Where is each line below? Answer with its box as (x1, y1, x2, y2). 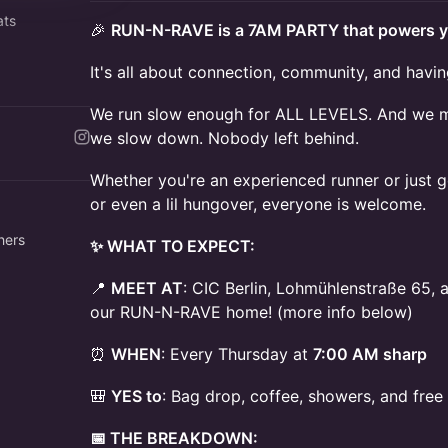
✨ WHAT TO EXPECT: (90, 236, 255, 256)
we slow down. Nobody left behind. (90, 128, 359, 148)
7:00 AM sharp (313, 344, 427, 364)
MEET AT (111, 278, 183, 298)
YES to (111, 386, 162, 406)
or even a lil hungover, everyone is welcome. (90, 194, 426, 214)
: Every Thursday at (161, 344, 313, 364)
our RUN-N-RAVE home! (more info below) (90, 302, 413, 322)
